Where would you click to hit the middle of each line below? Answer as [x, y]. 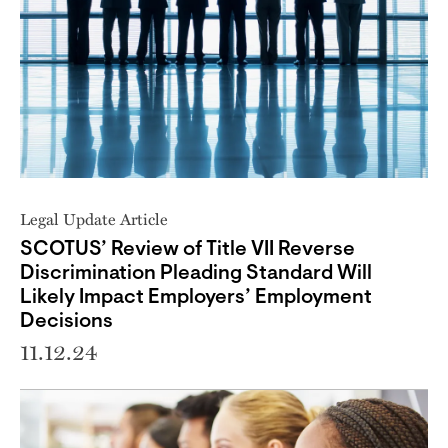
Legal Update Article [94, 218]
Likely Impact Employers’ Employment [196, 298]
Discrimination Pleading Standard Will [196, 274]
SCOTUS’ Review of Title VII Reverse [187, 250]
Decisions [66, 322]
